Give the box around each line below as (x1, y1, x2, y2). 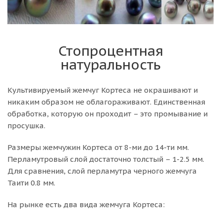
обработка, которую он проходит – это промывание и (7, 109, 208, 118)
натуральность (60, 56, 161, 74)
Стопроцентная (58, 42, 163, 60)
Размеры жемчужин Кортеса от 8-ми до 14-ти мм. (7, 143, 189, 152)
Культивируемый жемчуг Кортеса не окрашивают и (7, 85, 198, 95)
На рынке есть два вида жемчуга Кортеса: (7, 200, 165, 209)
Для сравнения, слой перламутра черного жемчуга (7, 166, 197, 176)
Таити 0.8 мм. (7, 178, 55, 187)
